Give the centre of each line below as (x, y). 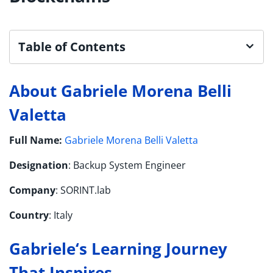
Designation (39, 165)
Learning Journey (157, 248)
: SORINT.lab (83, 190)
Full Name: (37, 140)
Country (29, 215)
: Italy (61, 215)
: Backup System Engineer (127, 165)
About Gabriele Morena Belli (120, 90)
